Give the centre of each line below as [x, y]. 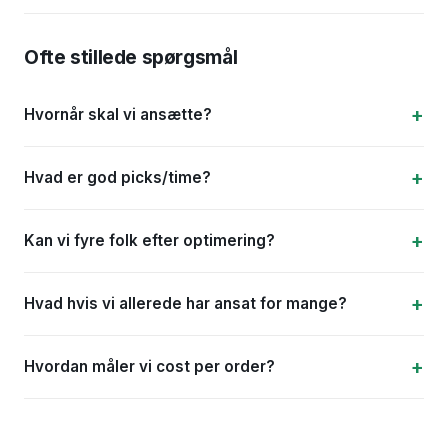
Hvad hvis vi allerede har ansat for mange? [185, 304]
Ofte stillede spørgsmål [131, 57]
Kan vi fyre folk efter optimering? [149, 241]
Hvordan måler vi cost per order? [149, 367]
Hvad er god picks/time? [117, 178]
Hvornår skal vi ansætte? [118, 115]
